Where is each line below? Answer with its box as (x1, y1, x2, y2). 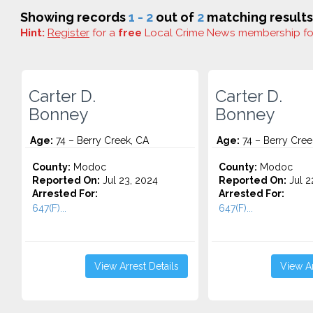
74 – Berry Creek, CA (53, 135, 149, 146)
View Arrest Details (94, 261, 179, 272)
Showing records (20, 10, 129, 24)
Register (48, 27, 89, 39)
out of (153, 10, 197, 24)
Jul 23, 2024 (100, 175, 158, 186)
